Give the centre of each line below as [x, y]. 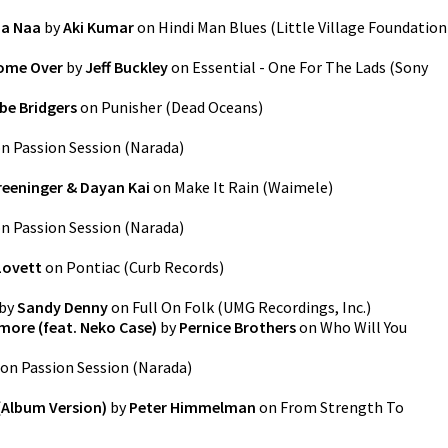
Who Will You [363, 327]
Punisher [131, 107]
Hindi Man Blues [212, 27]
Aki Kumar [98, 27]
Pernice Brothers [237, 327]
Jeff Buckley [126, 67]
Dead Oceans [214, 107]
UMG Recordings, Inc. [294, 307]
